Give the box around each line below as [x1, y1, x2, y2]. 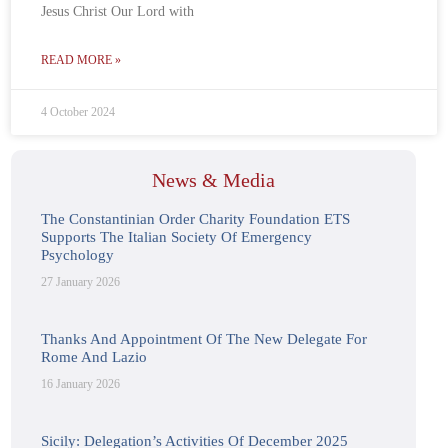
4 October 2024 [41, 105, 116, 120]
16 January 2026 [41, 377, 121, 392]
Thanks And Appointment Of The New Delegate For [41, 331, 368, 348]
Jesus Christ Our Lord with [41, 4, 195, 20]
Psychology [41, 247, 115, 264]
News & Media [151, 169, 275, 192]
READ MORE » [41, 53, 122, 68]
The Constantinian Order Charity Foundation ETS [41, 211, 351, 228]
